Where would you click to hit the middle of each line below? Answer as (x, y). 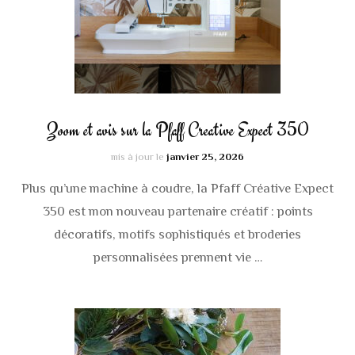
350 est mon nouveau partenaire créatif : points (177, 212)
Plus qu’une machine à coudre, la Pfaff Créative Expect (177, 189)
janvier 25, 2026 (205, 157)
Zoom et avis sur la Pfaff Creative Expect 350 (177, 130)
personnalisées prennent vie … (177, 258)
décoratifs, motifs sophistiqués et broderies (177, 235)
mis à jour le (139, 157)
